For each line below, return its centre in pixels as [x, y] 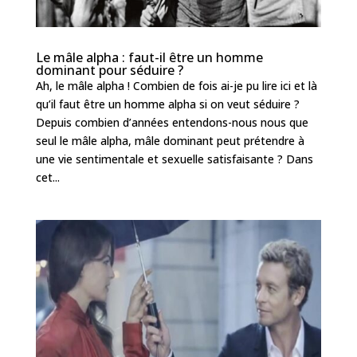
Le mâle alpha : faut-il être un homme [149, 58]
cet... [47, 178]
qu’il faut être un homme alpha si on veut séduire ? [167, 104]
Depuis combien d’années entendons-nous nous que [172, 123]
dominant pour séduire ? [109, 71]
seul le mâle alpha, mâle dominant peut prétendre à [170, 141]
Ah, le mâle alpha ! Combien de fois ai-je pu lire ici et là [176, 86]
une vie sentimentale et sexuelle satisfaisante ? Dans [174, 159]
